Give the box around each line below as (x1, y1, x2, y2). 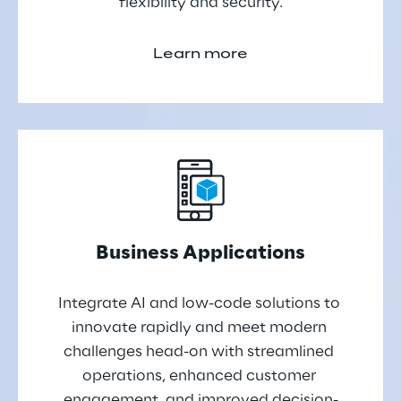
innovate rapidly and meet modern (71, 320, 330, 336)
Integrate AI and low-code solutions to (57, 295, 344, 311)
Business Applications (96, 243, 305, 263)
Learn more (153, 47, 248, 62)
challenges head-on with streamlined (64, 344, 337, 360)
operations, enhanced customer (81, 368, 320, 384)
